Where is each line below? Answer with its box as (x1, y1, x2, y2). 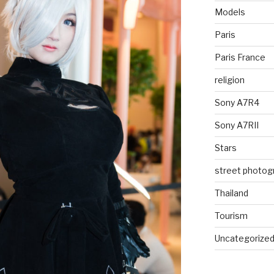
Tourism (214, 210, 248, 221)
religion (214, 74, 245, 85)
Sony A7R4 (214, 97, 259, 108)
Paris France (214, 51, 265, 62)
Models (214, 6, 245, 17)
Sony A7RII (214, 119, 259, 130)
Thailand (214, 187, 248, 198)
